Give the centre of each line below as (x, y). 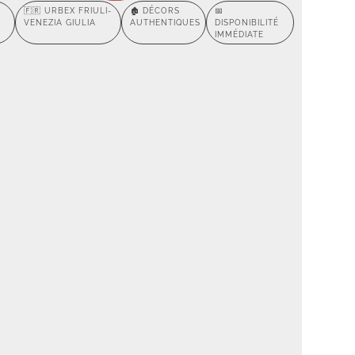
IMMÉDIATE (240, 35)
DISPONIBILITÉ (247, 23)
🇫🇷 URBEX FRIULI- (67, 11)
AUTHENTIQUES (166, 23)
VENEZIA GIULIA (59, 23)
